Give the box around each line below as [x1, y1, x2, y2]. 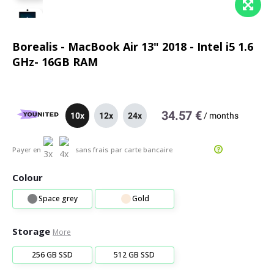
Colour [12, 171, 43, 183]
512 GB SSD [114, 250, 155, 260]
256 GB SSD [31, 250, 73, 260]
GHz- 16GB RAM [12, 54, 98, 69]
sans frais [75, 144, 108, 154]
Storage [12, 225, 50, 237]
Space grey [39, 193, 78, 204]
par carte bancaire [111, 144, 172, 154]
